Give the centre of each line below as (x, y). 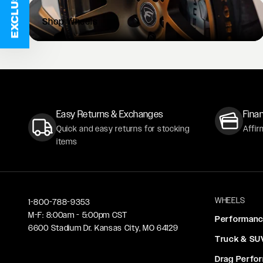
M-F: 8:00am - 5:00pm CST (78, 215)
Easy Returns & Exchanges (110, 114)
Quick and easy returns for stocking (123, 129)
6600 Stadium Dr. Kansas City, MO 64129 (103, 228)
